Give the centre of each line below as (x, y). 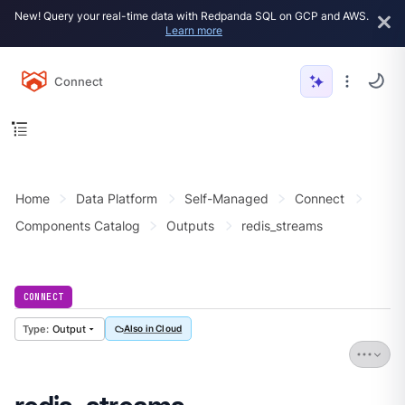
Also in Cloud (153, 329)
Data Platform (117, 199)
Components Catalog (77, 226)
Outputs (191, 226)
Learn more (194, 30)
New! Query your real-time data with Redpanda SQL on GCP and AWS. (192, 16)
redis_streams (282, 226)
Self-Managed (226, 199)
